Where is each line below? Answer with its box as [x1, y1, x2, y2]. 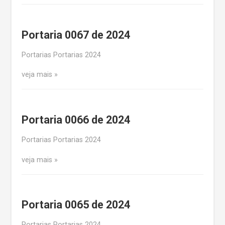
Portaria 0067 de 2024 [22, 28, 130, 41]
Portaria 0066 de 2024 [22, 114, 130, 127]
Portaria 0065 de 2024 [22, 198, 130, 211]
